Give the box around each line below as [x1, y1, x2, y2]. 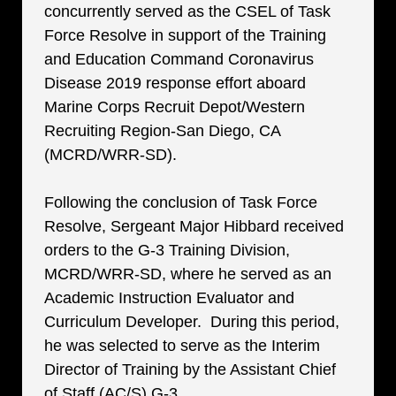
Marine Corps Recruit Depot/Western [44, 98, 305, 116]
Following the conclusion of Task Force [44, 194, 317, 211]
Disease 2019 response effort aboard [44, 74, 306, 92]
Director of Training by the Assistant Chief [44, 361, 336, 378]
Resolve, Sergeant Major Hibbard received [44, 217, 344, 235]
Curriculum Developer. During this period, [44, 313, 339, 331]
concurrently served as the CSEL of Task [44, 3, 331, 20]
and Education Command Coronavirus [44, 50, 314, 68]
